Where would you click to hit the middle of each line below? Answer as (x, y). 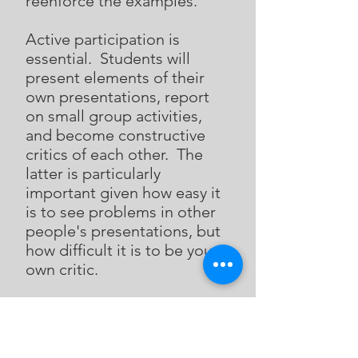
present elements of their (115, 78)
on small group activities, (114, 116)
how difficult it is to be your (122, 250)
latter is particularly (93, 173)
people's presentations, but (123, 231)
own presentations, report (117, 97)
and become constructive (115, 135)
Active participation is (103, 39)
